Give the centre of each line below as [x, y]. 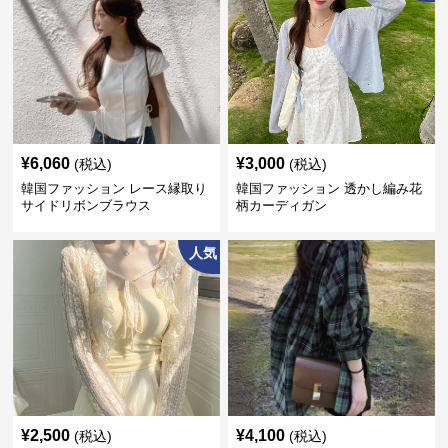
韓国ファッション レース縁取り [114, 188]
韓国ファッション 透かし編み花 [328, 188]
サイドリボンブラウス [86, 205]
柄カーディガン [281, 205]
